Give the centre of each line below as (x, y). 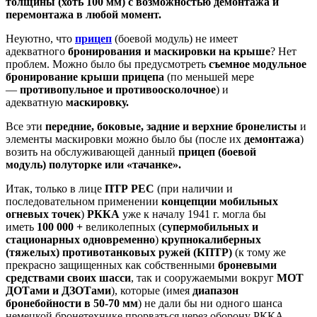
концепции (189, 201)
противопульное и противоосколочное (118, 89)
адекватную (36, 102)
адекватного (35, 51)
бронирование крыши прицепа (85, 76)
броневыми (247, 265)
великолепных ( (122, 226)
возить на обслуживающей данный (91, 151)
